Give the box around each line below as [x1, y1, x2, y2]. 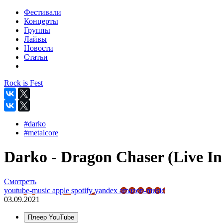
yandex [95, 186, 119, 195]
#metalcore [24, 128, 58, 137]
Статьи [24, 53, 48, 61]
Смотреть [4, 177, 36, 186]
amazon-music [119, 186, 165, 195]
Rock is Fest [4, 79, 43, 87]
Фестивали [24, 8, 61, 16]
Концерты [24, 17, 58, 25]
